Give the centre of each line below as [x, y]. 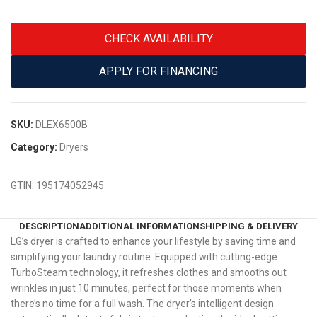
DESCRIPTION [49, 226]
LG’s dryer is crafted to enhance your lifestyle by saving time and [154, 242]
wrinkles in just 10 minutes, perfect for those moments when [146, 288]
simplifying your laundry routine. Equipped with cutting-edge [144, 257]
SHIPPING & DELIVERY [249, 226]
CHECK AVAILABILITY [158, 39]
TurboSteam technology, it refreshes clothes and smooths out [149, 273]
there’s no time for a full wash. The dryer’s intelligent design [143, 304]
